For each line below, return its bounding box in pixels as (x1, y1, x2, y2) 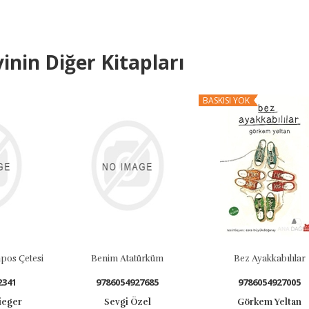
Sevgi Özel (90, 297, 138, 308)
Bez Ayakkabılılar (220, 253, 292, 264)
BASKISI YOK (189, 94, 237, 106)
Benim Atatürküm (77, 253, 150, 264)
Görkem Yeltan (223, 297, 288, 308)
